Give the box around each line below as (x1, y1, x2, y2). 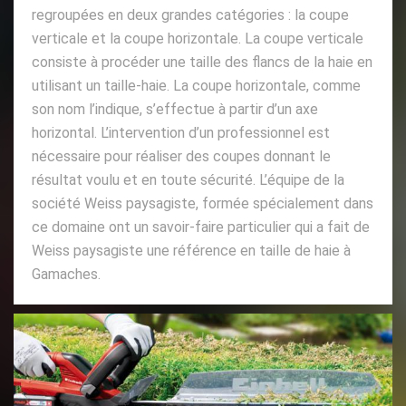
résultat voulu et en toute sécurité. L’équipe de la (32, 170, 344, 188)
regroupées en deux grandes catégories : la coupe (32, 5, 349, 24)
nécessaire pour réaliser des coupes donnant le (32, 147, 331, 165)
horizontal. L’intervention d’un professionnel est (32, 123, 330, 141)
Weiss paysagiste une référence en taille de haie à (32, 241, 351, 259)
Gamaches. (32, 265, 101, 283)
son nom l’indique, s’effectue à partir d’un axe (32, 100, 318, 118)
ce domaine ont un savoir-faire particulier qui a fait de (32, 217, 370, 236)
